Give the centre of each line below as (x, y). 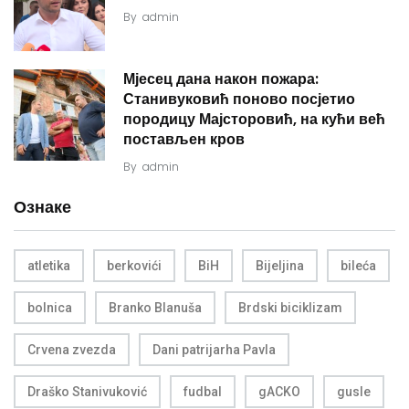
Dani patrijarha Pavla (214, 350)
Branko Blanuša (155, 308)
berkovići (134, 266)
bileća (358, 266)
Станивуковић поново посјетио (239, 100)
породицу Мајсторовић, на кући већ (254, 120)
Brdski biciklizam (290, 308)
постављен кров (184, 140)
